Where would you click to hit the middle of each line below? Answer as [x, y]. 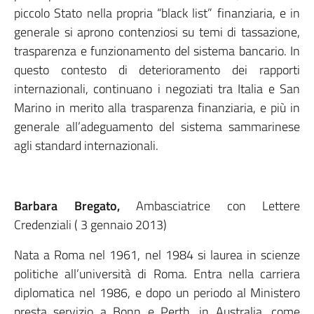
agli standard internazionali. [86, 145]
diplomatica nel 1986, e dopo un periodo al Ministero [157, 293]
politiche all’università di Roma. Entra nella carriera [157, 274]
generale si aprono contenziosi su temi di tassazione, [157, 32]
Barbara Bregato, [75, 206]
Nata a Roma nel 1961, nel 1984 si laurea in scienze [157, 255]
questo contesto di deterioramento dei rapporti [157, 70]
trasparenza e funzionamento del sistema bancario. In [157, 51]
